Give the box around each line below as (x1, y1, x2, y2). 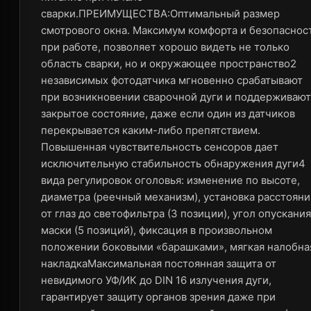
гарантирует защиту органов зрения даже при (41, 290, 276, 303)
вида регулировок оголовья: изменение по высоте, (41, 174, 300, 187)
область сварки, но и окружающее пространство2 (41, 57, 296, 70)
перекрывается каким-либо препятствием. (41, 124, 260, 137)
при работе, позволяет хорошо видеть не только (41, 40, 289, 53)
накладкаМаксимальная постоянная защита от (41, 257, 276, 270)
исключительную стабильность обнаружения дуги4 (41, 157, 305, 170)
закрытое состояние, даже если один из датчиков (41, 107, 295, 120)
